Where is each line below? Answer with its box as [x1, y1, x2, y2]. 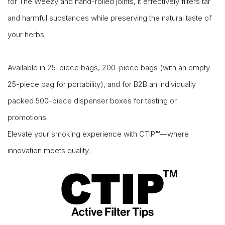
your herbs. [8, 30, 48, 39]
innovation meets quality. [8, 146, 90, 155]
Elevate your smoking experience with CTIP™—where [8, 129, 189, 139]
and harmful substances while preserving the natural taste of [8, 13, 211, 23]
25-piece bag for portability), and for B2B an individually [8, 79, 196, 89]
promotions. [8, 113, 50, 122]
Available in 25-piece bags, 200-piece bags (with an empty [8, 63, 210, 72]
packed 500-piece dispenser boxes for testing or [8, 96, 177, 105]
